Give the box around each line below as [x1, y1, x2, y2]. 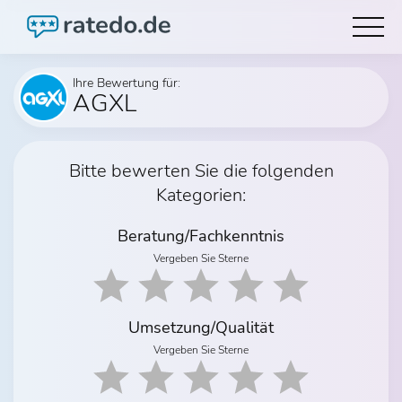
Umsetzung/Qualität [128, 317, 274, 338]
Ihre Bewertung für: [73, 74, 180, 92]
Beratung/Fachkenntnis [118, 225, 284, 247]
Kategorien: [156, 183, 246, 207]
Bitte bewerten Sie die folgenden [68, 159, 334, 183]
